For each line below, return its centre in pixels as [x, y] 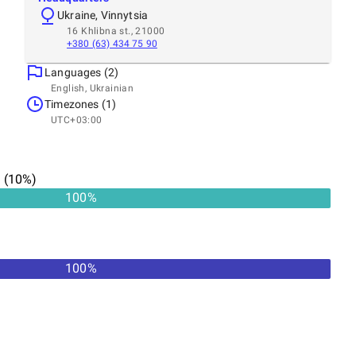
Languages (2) [82, 72]
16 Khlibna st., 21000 [116, 31]
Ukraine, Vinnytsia [103, 15]
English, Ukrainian [93, 88]
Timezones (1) [81, 104]
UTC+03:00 [77, 120]
